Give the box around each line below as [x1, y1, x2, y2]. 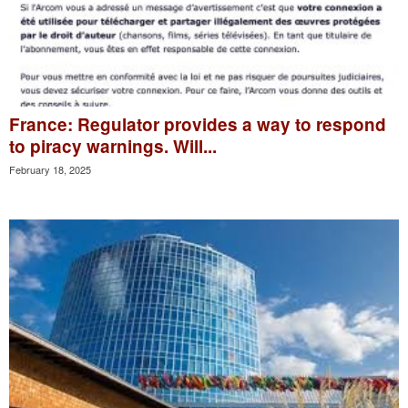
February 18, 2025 [9, 162, 91, 178]
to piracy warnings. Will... [9, 134, 217, 159]
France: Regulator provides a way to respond [9, 112, 386, 138]
